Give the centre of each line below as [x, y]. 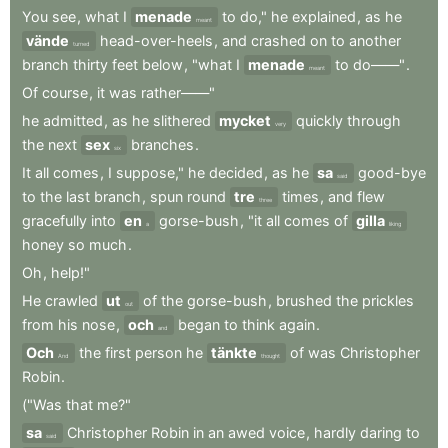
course [65, 92]
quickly [319, 120]
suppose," [150, 172]
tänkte [234, 352]
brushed [304, 300]
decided [236, 172]
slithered [182, 120]
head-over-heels [156, 40]
